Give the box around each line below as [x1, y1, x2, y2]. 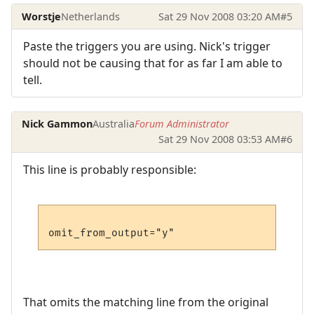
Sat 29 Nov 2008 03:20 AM [158, 9, 280, 23]
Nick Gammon [22, 117, 93, 131]
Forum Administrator [135, 117, 230, 131]
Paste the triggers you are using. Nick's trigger [23, 38, 271, 54]
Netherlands [61, 9, 121, 23]
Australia [93, 117, 135, 131]
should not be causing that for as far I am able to [23, 55, 282, 71]
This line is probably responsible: [23, 161, 196, 177]
